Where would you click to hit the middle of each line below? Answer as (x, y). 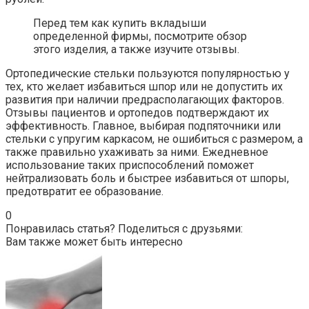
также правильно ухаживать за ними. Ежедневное (137, 152)
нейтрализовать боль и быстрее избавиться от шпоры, (147, 179)
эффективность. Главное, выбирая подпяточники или (143, 126)
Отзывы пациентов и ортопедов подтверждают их (137, 113)
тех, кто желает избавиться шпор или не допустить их (144, 87)
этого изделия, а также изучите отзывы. (136, 50)
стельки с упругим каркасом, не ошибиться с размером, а (154, 139)
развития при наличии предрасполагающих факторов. (145, 100)
